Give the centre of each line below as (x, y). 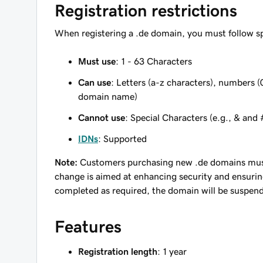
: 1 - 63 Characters (154, 61)
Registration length (118, 251)
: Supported (122, 139)
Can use (95, 82)
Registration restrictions (146, 11)
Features (88, 227)
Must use (97, 61)
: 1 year (172, 251)
